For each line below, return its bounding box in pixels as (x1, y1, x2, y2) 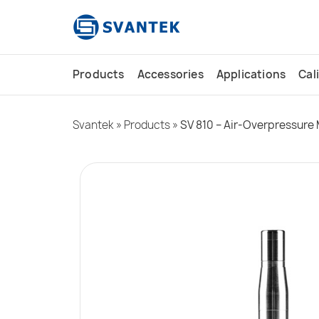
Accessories (137, 67, 204, 82)
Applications (216, 67, 286, 82)
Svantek (73, 117, 114, 132)
